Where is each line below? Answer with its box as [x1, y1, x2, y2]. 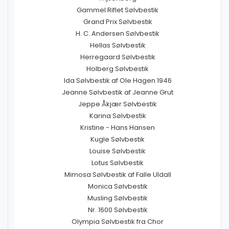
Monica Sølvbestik [87, 181, 148, 191]
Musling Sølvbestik [87, 193, 148, 203]
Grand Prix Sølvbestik [83, 17, 152, 27]
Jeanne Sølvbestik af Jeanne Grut [62, 87, 173, 97]
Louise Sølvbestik [89, 146, 146, 156]
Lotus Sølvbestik [91, 158, 144, 168]
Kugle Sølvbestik [90, 134, 145, 144]
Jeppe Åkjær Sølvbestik [78, 99, 157, 109]
